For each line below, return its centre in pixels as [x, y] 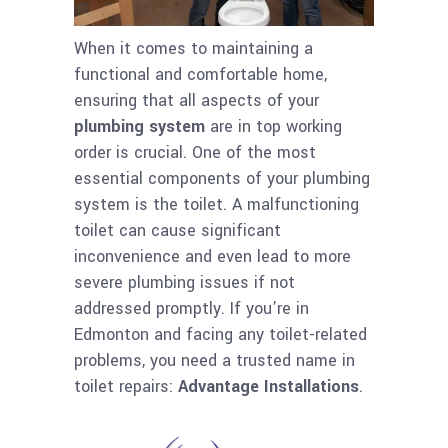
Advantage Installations [268, 386]
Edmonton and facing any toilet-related [220, 334]
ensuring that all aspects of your [196, 100]
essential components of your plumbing [222, 178]
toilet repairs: [126, 386]
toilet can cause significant [177, 230]
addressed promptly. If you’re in [191, 308]
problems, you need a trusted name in [214, 360]
